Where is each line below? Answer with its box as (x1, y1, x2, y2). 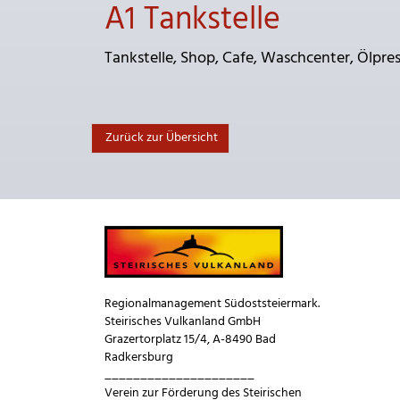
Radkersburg (104, 347, 173, 368)
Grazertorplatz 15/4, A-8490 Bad (104, 329, 276, 350)
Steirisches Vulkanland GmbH (104, 312, 261, 332)
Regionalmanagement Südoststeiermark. (104, 294, 320, 314)
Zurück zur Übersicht (103, 128, 218, 148)
